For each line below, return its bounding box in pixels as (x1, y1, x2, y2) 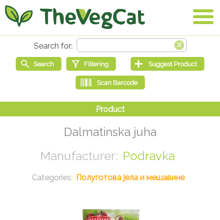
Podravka (123, 149, 175, 164)
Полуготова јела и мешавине (76, 173, 185, 183)
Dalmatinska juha (63, 125, 157, 139)
